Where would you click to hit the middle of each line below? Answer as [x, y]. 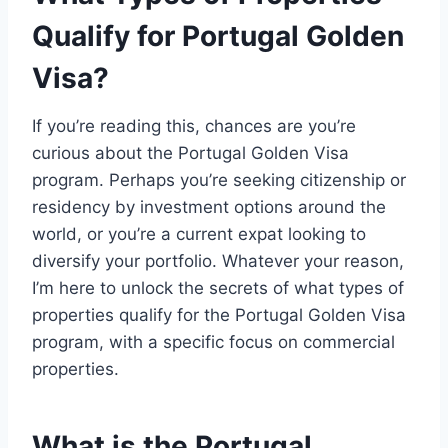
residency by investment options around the [209, 207]
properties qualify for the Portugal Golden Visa [219, 315]
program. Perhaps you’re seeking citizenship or [219, 180]
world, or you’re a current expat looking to [199, 234]
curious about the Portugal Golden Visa [190, 153]
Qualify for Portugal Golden [218, 36]
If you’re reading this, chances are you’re [194, 126]
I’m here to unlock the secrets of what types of [218, 288]
